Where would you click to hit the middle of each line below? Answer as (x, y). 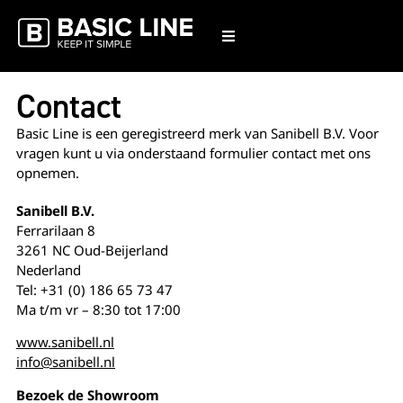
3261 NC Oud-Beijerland (92, 250)
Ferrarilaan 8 (55, 230)
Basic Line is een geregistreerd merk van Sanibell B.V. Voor (197, 133)
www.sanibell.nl (65, 342)
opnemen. (47, 173)
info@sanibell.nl (65, 362)
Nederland (48, 270)
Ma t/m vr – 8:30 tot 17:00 (98, 309)
